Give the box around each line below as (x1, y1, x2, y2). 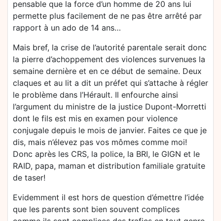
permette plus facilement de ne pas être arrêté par (13, 11, 202, 21)
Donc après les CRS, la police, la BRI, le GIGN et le (13, 149, 200, 159)
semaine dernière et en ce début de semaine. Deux (13, 66, 202, 76)
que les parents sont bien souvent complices (13, 204, 180, 214)
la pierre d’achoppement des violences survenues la (13, 54, 205, 64)
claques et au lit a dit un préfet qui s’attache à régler (13, 78, 208, 88)
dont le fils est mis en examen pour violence (13, 113, 178, 123)
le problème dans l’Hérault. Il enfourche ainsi (13, 90, 178, 100)
